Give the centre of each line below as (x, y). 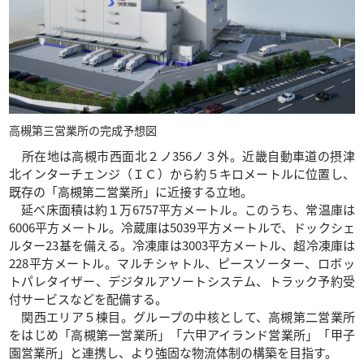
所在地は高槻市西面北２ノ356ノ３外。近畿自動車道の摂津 (182, 155)
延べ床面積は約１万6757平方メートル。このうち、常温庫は (182, 209)
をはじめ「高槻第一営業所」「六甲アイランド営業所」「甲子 (182, 334)
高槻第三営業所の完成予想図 (83, 130)
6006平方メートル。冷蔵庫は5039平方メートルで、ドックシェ (182, 227)
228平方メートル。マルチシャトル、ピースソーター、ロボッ (182, 262)
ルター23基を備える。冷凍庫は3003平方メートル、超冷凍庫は (182, 245)
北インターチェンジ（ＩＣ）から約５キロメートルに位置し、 (182, 173)
